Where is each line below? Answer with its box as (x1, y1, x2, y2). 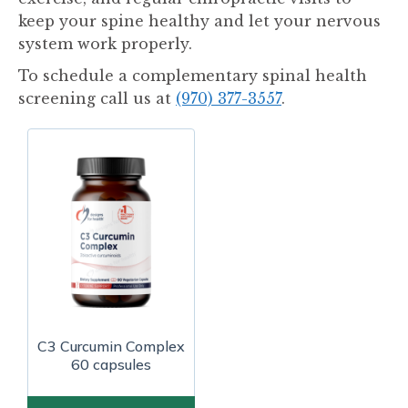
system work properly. (18, 35, 192, 53)
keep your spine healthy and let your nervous (18, 12, 381, 30)
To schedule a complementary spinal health (18, 66, 367, 85)
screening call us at (18, 89, 176, 107)
